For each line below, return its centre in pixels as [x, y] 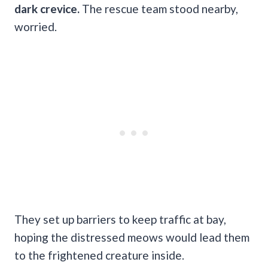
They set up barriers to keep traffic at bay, [120, 219]
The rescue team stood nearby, [160, 8]
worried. [36, 26]
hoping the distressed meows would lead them [132, 237]
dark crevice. [48, 8]
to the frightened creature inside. [99, 255]
